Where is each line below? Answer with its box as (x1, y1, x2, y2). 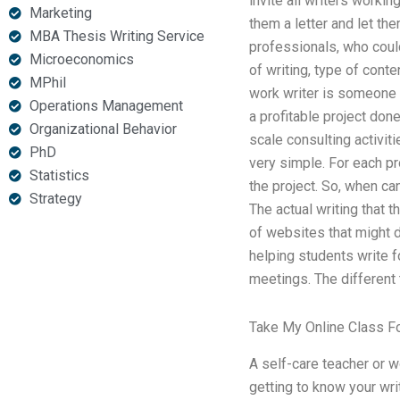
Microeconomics (29, 51, 134, 68)
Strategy (29, 190, 82, 207)
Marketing (29, 4, 92, 21)
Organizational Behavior (29, 121, 177, 137)
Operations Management (29, 97, 183, 114)
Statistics (29, 167, 89, 184)
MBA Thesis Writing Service (29, 28, 204, 45)
